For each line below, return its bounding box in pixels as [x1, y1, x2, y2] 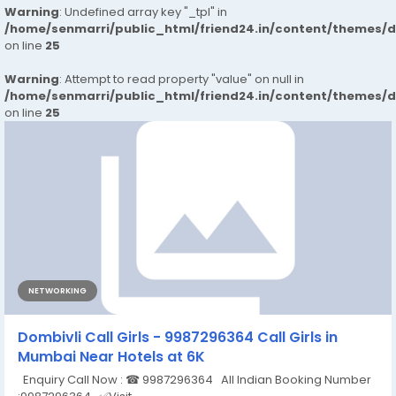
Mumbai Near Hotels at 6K [18, 346, 205, 367]
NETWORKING [28, 285, 87, 296]
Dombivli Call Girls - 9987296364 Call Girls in [18, 326, 338, 347]
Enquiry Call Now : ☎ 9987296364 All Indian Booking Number [18, 370, 371, 388]
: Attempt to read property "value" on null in [59, 70, 304, 88]
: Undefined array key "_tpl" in [59, 3, 227, 20]
